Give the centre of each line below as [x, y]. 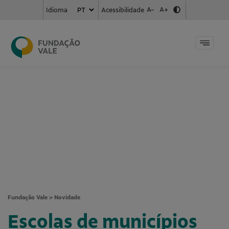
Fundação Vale [28, 197]
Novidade [67, 197]
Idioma [57, 10]
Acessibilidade [123, 10]
